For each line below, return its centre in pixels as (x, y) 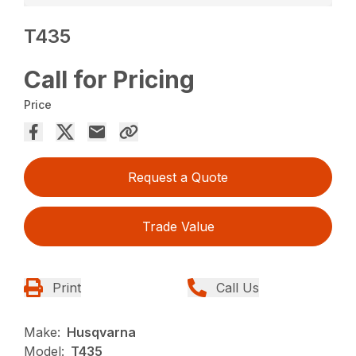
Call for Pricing (110, 80)
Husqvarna (102, 333)
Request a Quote (178, 178)
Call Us (238, 288)
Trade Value (178, 227)
